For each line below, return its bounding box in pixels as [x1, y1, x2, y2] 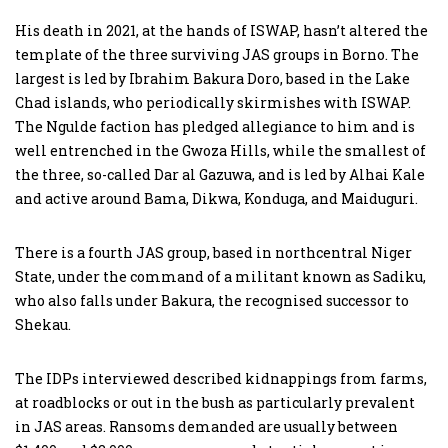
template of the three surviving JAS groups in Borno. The [15, 44, 419, 64]
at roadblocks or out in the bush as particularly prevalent [15, 392, 415, 412]
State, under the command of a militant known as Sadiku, [15, 266, 426, 286]
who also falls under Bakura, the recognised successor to [15, 290, 409, 310]
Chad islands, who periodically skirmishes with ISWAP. [15, 92, 411, 112]
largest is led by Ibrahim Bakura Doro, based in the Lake [15, 68, 410, 88]
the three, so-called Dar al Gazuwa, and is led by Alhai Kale [15, 164, 425, 184]
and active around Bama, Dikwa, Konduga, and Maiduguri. [15, 188, 418, 208]
